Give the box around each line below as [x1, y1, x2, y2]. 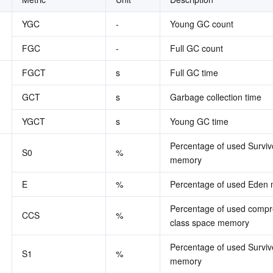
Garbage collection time [170, 91, 261, 103]
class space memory [170, 216, 249, 229]
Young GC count [170, 18, 233, 30]
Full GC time [170, 66, 218, 79]
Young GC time [170, 115, 229, 127]
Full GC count [170, 42, 223, 54]
